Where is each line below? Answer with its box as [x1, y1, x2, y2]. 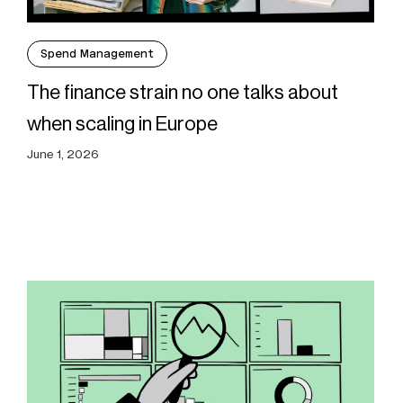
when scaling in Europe [26, 112, 218, 135]
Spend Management [40, 46, 154, 60]
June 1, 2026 [26, 146, 99, 161]
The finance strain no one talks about [26, 80, 338, 103]
